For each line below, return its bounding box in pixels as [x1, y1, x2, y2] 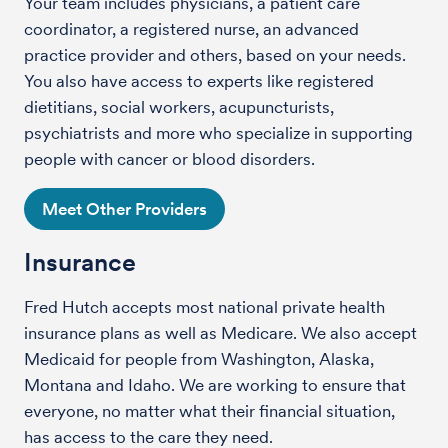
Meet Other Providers [42, 198, 207, 219]
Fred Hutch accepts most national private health [24, 296, 385, 317]
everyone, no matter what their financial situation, [24, 400, 395, 421]
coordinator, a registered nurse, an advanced [24, 18, 359, 39]
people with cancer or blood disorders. [24, 148, 319, 169]
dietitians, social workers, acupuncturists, [24, 96, 334, 117]
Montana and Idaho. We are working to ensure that [24, 374, 406, 395]
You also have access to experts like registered [24, 70, 374, 91]
